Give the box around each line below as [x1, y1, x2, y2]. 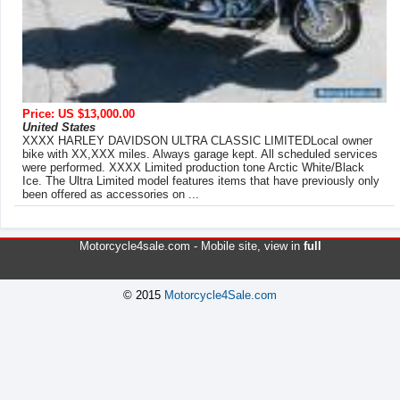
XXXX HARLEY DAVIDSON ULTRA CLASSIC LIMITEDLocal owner [22, 133, 372, 147]
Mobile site [200, 238, 257, 253]
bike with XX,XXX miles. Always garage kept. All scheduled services [22, 146, 378, 161]
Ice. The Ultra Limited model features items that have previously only [22, 173, 379, 187]
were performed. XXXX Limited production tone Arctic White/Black [22, 160, 364, 174]
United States [22, 120, 96, 134]
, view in [256, 238, 304, 253]
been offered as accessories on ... [22, 187, 199, 201]
